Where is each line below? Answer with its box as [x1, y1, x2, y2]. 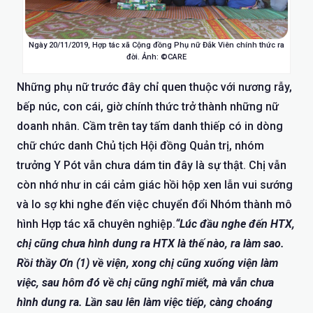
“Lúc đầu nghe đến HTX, [175, 217, 295, 231]
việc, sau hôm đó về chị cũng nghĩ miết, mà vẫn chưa [17, 276, 274, 290]
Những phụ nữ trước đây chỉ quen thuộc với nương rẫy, [17, 80, 292, 94]
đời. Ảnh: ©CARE [126, 52, 187, 62]
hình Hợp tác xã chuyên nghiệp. [17, 217, 175, 231]
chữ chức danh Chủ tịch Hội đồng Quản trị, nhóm [17, 139, 264, 153]
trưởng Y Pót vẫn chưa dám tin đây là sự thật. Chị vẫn [17, 159, 286, 173]
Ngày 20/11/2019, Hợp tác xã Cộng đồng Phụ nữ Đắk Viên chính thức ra [29, 41, 284, 50]
